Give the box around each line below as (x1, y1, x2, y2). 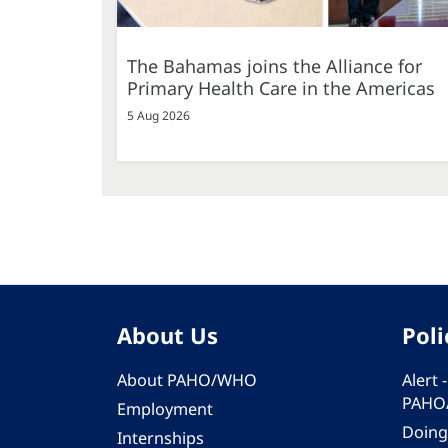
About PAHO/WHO (117, 368, 257, 391)
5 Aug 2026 (127, 106, 190, 124)
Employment (117, 397, 213, 420)
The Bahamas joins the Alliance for (127, 53, 422, 78)
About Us (117, 319, 218, 350)
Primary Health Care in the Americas (127, 75, 435, 100)
